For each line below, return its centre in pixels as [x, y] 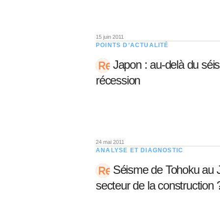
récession [118, 81]
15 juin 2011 [110, 37]
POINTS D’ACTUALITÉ [132, 45]
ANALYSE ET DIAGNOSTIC [140, 150]
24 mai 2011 [110, 142]
